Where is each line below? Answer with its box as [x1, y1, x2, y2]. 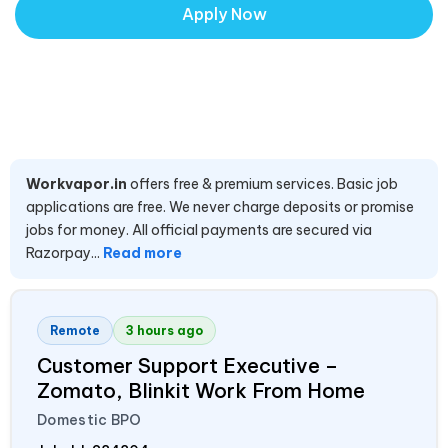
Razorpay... [26, 243, 103, 262]
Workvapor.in [26, 174, 127, 193]
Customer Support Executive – [37, 352, 338, 378]
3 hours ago [126, 322, 203, 338]
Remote [50, 322, 100, 338]
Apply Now [181, 3, 267, 24]
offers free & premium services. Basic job [127, 174, 398, 193]
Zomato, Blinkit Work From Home [37, 377, 365, 403]
